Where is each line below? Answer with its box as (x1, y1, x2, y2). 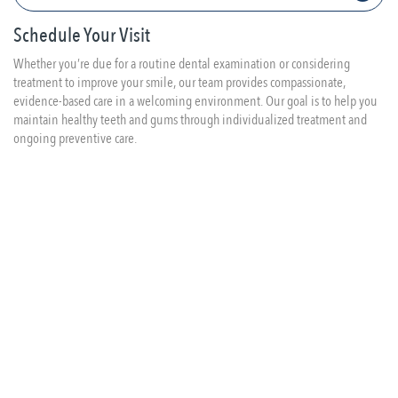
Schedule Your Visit (13, 22, 150, 49)
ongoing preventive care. (13, 129, 137, 148)
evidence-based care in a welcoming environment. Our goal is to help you (13, 92, 378, 111)
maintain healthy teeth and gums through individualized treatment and (13, 110, 367, 130)
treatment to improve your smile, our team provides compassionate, (13, 73, 346, 92)
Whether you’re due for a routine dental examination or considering (13, 54, 350, 74)
